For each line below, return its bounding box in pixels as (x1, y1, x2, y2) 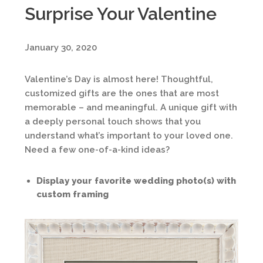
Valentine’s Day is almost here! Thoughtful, (25, 74, 213, 85)
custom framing (36, 189, 109, 200)
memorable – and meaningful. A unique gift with (25, 102, 237, 113)
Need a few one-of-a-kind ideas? (25, 144, 170, 155)
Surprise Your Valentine (25, 4, 217, 24)
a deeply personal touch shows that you (25, 116, 201, 127)
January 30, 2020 (25, 42, 97, 53)
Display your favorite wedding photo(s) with (36, 176, 236, 186)
